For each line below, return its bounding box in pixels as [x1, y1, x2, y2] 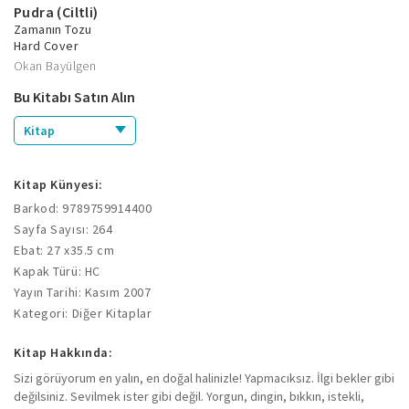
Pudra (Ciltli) [14, 2, 99, 21]
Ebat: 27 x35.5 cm [14, 241, 115, 258]
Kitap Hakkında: [14, 343, 113, 361]
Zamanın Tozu [14, 20, 92, 37]
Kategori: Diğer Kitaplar [14, 304, 152, 321]
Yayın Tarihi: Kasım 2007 [14, 283, 152, 300]
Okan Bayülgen [14, 57, 97, 74]
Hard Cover [14, 37, 79, 54]
